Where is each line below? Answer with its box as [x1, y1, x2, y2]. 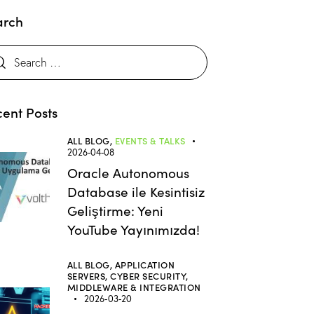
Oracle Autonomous [67, 163, 189, 182]
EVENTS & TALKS [114, 134, 186, 148]
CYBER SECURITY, [110, 269, 189, 282]
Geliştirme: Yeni [67, 201, 163, 220]
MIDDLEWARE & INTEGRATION [67, 280, 201, 294]
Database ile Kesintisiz [67, 182, 205, 201]
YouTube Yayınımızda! [67, 220, 200, 239]
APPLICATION [114, 258, 175, 271]
